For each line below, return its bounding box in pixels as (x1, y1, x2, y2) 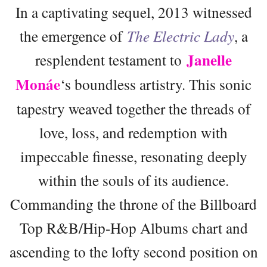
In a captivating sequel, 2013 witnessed (15, 1, 252, 22)
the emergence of (19, 25, 127, 46)
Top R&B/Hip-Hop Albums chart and (19, 217, 248, 238)
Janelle (187, 48, 232, 71)
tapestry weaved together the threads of (17, 98, 250, 119)
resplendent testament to (35, 49, 187, 70)
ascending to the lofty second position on (9, 241, 258, 262)
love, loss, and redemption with (39, 122, 228, 142)
